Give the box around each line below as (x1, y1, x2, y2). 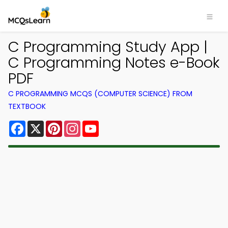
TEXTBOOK (8, 101, 46, 111)
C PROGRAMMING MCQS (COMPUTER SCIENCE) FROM (8, 89, 192, 99)
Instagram (80, 119, 122, 130)
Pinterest (62, 119, 99, 130)
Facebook (25, 119, 66, 130)
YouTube (99, 119, 133, 130)
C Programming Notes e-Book (8, 52, 220, 73)
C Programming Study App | (8, 37, 208, 57)
